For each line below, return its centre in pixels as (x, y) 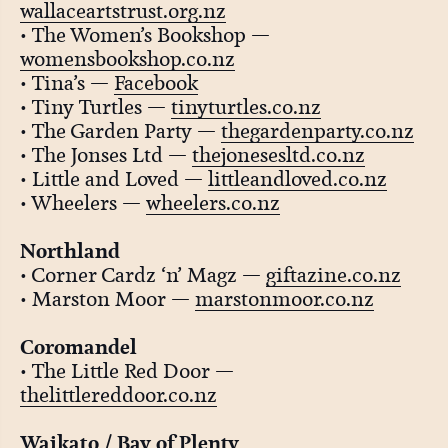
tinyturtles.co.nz (245, 107)
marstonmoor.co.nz (284, 299)
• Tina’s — (66, 83)
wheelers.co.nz (212, 203)
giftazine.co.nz (333, 275)
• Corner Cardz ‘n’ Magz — (142, 275)
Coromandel (78, 347)
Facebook (155, 83)
